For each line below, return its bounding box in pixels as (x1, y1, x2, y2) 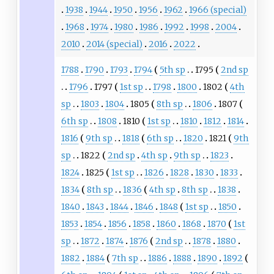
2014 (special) (86, 38, 143, 50)
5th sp (159, 64, 185, 75)
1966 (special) (188, 4, 246, 15)
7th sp (111, 252, 138, 264)
